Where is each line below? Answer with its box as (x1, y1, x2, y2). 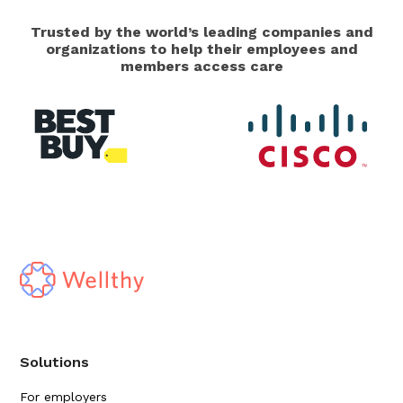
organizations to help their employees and (45, 40, 358, 58)
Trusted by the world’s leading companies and (30, 23, 373, 41)
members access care (120, 58, 283, 76)
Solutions (20, 354, 90, 372)
